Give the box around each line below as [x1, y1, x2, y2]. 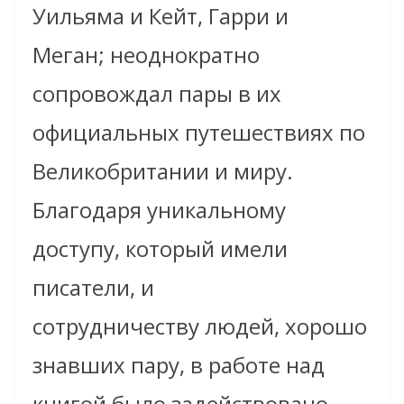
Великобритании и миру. [32, 156, 293, 187]
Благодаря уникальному [32, 195, 286, 225]
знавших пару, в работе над [32, 350, 325, 381]
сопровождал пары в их [32, 78, 281, 109]
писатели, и [32, 272, 154, 303]
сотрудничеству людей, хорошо [32, 311, 367, 342]
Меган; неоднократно [32, 40, 260, 70]
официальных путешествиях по [32, 117, 365, 148]
